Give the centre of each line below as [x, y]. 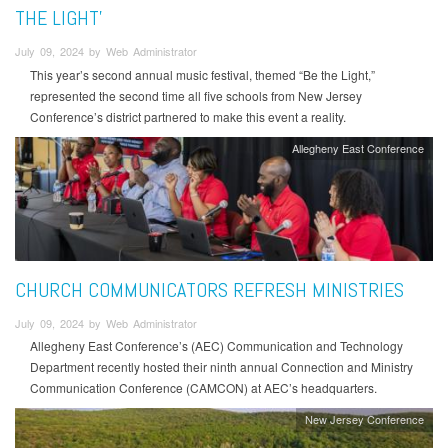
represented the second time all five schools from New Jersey [196, 95]
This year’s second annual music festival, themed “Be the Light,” [202, 74]
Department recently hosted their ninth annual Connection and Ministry [221, 367]
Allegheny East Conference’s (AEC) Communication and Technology [216, 346]
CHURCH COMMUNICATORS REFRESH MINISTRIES [209, 290]
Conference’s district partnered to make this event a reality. [188, 116]
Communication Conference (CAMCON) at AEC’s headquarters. [203, 388]
